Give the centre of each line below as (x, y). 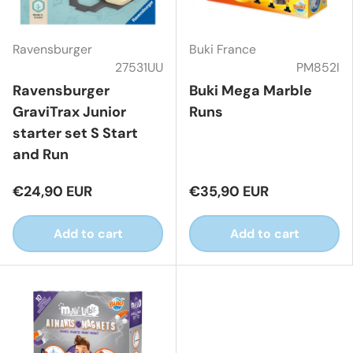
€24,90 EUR (52, 191)
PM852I (318, 67)
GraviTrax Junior (69, 111)
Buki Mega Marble (251, 90)
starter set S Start (75, 133)
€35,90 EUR (229, 191)
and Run (41, 154)
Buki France (223, 49)
